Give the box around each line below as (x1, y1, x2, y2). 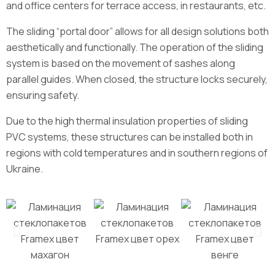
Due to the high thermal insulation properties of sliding (6, 114, 248, 128)
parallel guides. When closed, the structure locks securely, (6, 72, 268, 86)
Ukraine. (6, 162, 43, 176)
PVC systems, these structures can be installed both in (6, 130, 253, 144)
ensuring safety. (6, 88, 79, 102)
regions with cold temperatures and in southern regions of (6, 146, 268, 160)
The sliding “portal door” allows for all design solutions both (6, 25, 269, 38)
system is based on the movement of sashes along (6, 56, 235, 70)
